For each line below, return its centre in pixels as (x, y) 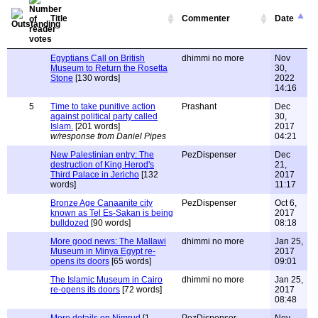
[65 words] (130, 261)
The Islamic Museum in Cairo (106, 280)
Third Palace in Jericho (95, 175)
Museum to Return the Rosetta (109, 68)
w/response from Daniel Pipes (108, 136)
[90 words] (110, 223)
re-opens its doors (85, 290)
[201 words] (97, 126)
